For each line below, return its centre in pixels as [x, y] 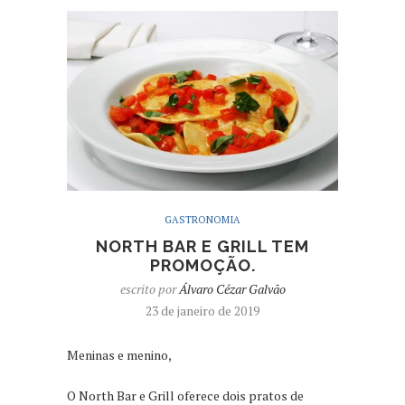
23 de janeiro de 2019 [202, 311]
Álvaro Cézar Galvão [232, 289]
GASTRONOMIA [202, 220]
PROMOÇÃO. [202, 266]
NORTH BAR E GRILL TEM [202, 247]
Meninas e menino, [119, 355]
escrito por [149, 289]
